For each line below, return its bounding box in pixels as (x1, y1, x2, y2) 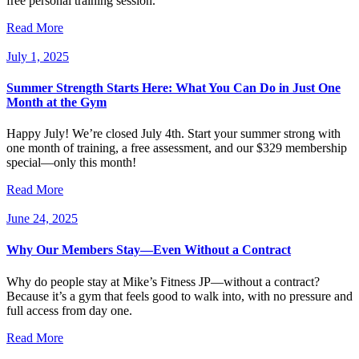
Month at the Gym (6, 95, 107, 109)
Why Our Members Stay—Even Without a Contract (6, 243, 291, 257)
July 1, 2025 (6, 49, 69, 63)
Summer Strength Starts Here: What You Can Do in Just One (6, 80, 341, 95)
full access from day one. (6, 303, 132, 317)
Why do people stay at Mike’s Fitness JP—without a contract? (6, 274, 320, 288)
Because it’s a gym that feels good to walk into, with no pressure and (6, 288, 353, 303)
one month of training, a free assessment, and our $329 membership (6, 141, 347, 155)
